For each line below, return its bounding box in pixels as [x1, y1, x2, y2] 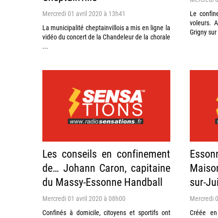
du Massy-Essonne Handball [42, 175, 163, 189]
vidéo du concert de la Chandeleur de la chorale [42, 32, 170, 41]
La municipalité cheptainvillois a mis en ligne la [42, 22, 170, 32]
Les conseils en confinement [42, 146, 170, 161]
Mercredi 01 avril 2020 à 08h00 [42, 194, 126, 203]
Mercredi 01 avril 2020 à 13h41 [42, 8, 126, 18]
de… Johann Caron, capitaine [42, 161, 170, 175]
